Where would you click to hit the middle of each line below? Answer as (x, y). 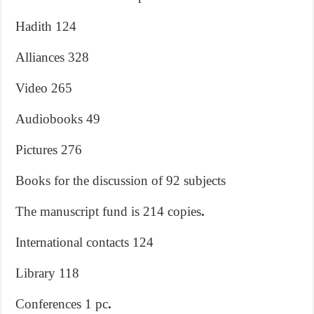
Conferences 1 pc (62, 303)
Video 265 (44, 88)
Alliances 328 (53, 57)
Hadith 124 (46, 26)
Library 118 (48, 273)
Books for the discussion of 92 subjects (121, 180)
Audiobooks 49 (58, 118)
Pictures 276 (49, 149)
